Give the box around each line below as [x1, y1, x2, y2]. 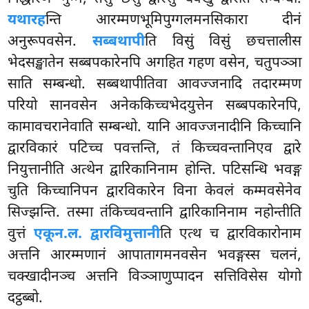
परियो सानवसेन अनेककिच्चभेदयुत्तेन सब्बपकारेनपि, [8, 97, 301, 116]
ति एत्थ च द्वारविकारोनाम [159, 225, 301, 244]
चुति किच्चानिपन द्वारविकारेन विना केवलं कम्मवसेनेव [8, 182, 301, 201]
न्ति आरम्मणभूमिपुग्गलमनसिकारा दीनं [46, 11, 301, 30]
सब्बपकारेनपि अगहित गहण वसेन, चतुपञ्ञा [68, 54, 301, 73]
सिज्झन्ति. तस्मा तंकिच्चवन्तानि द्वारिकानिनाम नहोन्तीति [8, 203, 301, 223]
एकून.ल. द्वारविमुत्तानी [33, 225, 160, 244]
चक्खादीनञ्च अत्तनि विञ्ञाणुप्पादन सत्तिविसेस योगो [8, 268, 301, 287]
